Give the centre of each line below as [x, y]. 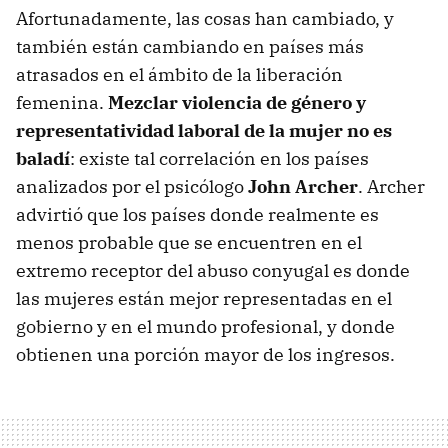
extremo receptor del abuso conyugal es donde [213, 271]
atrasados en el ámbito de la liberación [179, 75]
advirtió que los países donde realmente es [197, 215]
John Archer [303, 187]
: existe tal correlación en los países [219, 159]
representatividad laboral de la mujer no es [204, 131]
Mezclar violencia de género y [237, 103]
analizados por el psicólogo [132, 187]
